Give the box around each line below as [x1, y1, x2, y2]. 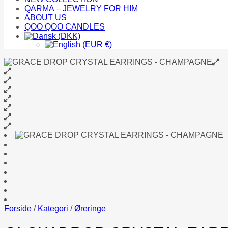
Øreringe [74, 204, 106, 213]
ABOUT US [24, 13, 67, 22]
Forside [4, 204, 32, 213]
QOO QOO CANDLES [24, 22, 105, 31]
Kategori [38, 204, 68, 213]
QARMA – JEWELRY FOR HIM [24, 4, 138, 13]
